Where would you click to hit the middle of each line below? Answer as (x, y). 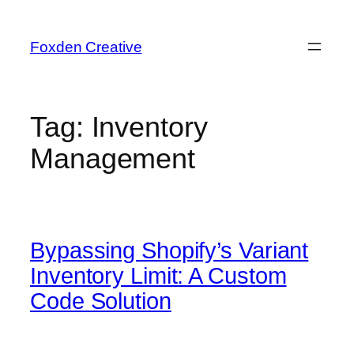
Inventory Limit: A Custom (158, 275)
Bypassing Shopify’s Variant (169, 250)
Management (113, 159)
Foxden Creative (86, 47)
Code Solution (101, 301)
